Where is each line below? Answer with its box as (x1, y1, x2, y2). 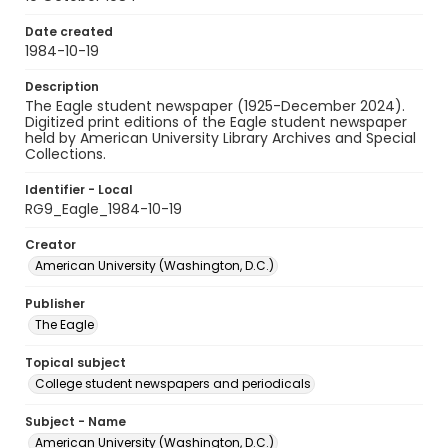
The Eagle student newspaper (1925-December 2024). (25, 96, 405, 116)
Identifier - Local (25, 181, 133, 198)
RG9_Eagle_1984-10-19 (25, 199, 182, 219)
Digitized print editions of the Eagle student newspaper (25, 112, 407, 132)
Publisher (25, 295, 85, 312)
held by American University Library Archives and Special (25, 128, 416, 148)
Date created (25, 23, 113, 40)
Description (25, 78, 99, 95)
